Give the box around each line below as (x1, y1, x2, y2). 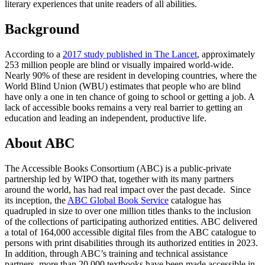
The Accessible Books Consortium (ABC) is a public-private (5, 163, 231, 173)
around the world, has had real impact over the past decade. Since (5, 184, 251, 195)
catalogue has (169, 195, 221, 205)
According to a (5, 49, 63, 59)
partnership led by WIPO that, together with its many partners (5, 173, 234, 184)
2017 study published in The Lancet (63, 49, 197, 59)
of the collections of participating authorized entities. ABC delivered (5, 216, 257, 227)
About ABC (5, 135, 75, 151)
